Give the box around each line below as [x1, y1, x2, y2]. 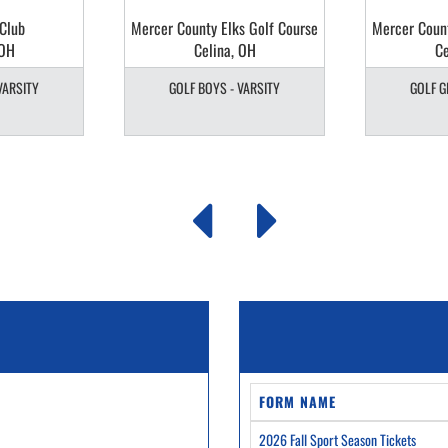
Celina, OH [193, 38, 256, 62]
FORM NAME [259, 391, 336, 412]
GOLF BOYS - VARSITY [169, 77, 280, 98]
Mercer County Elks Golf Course [131, 16, 318, 40]
